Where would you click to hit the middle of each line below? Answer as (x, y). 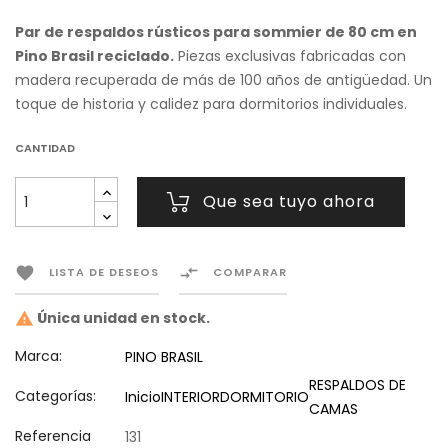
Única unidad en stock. (122, 318)
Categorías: (55, 396)
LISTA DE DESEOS (104, 272)
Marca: (38, 356)
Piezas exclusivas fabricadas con (290, 56)
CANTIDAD (45, 148)
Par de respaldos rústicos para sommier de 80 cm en (216, 32)
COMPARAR (250, 272)
